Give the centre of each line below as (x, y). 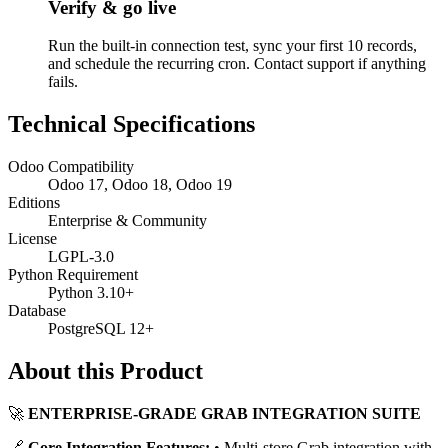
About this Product (105, 371)
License (32, 239)
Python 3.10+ (91, 293)
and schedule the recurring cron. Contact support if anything (237, 64)
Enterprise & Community (127, 221)
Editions (34, 203)
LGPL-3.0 (81, 257)
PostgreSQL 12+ (101, 329)
